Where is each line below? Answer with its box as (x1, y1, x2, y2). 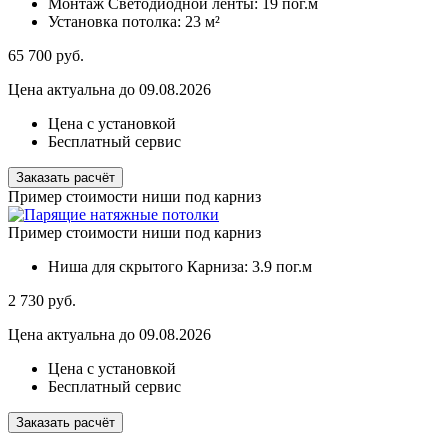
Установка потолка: (48, 13, 185, 31)
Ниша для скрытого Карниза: (48, 258, 252, 276)
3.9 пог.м (252, 258, 312, 276)
